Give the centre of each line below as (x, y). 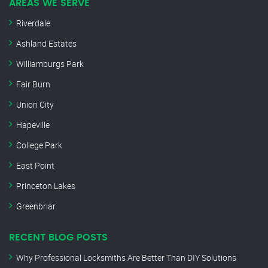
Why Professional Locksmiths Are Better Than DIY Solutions (126, 258)
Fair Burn (33, 84)
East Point (35, 166)
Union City (35, 105)
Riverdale (33, 23)
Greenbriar (36, 206)
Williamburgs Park (50, 64)
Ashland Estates (46, 44)
